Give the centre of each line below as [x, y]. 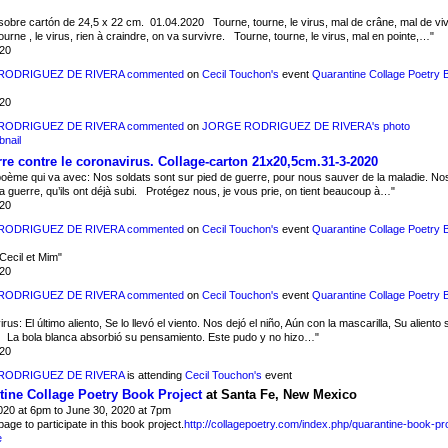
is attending [154, 375]
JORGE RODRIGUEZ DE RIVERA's [290, 125]
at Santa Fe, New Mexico [279, 395]
